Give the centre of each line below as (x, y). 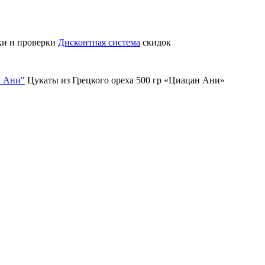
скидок (156, 42)
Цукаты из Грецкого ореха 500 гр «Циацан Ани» (126, 80)
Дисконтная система (99, 42)
